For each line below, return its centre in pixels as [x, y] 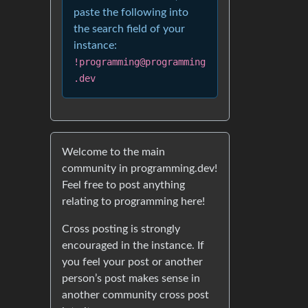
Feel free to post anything [123, 185]
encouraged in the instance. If [133, 245]
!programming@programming [140, 62]
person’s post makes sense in [131, 278]
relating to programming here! [133, 201]
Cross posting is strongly [121, 229]
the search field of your [129, 29]
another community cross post [135, 295]
